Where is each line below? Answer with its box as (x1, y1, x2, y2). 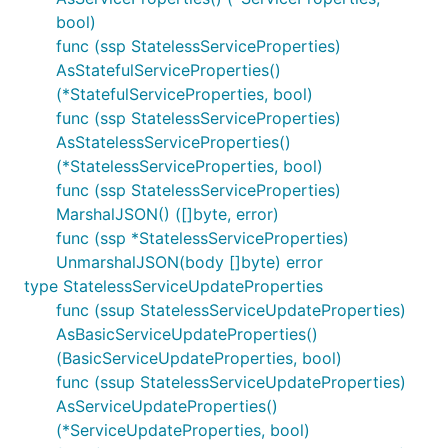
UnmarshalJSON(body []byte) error (56, 252, 323, 272)
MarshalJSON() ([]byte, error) (56, 204, 279, 224)
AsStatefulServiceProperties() (56, 60, 281, 80)
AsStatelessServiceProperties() (56, 132, 291, 152)
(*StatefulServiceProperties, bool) (56, 84, 313, 104)
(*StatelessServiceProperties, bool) (56, 156, 323, 176)
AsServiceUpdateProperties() (56, 396, 278, 416)
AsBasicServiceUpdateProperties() (56, 324, 318, 344)
